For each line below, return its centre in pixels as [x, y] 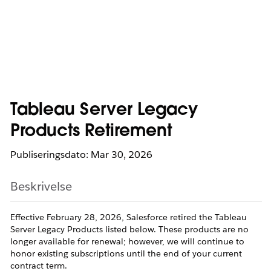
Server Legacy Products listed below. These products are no [129, 229]
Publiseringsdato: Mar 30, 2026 [81, 155]
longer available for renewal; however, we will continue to [127, 241]
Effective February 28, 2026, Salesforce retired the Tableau [129, 217]
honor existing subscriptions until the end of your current [126, 253]
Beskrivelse [41, 186]
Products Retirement [91, 132]
